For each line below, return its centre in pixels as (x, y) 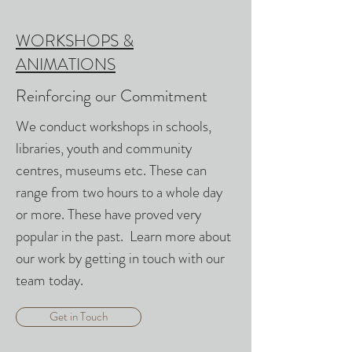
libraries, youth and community (104, 148)
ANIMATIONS (66, 64)
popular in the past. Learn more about (123, 236)
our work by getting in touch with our (120, 258)
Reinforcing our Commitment (112, 96)
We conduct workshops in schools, (114, 126)
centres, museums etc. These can (111, 170)
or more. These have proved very (108, 214)
